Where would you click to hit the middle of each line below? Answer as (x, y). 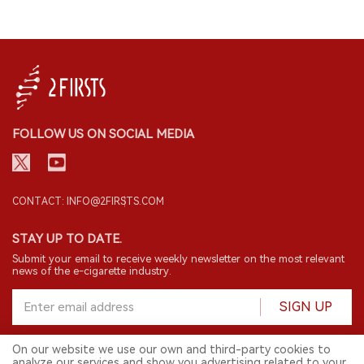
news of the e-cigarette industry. (92, 271)
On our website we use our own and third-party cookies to (171, 349)
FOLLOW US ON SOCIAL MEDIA (103, 134)
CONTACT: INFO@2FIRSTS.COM (88, 202)
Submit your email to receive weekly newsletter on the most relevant (178, 259)
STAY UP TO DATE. (67, 239)
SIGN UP (306, 307)
